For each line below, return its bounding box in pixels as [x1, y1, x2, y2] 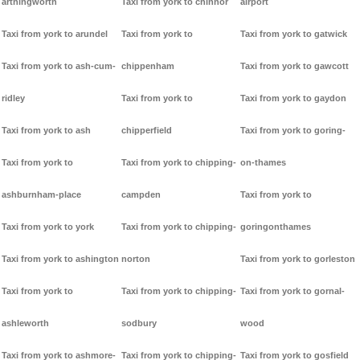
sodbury [121, 318, 157, 329]
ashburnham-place [2, 190, 81, 200]
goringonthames [240, 222, 312, 232]
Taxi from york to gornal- [240, 286, 346, 297]
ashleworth [2, 318, 49, 329]
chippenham [121, 61, 174, 72]
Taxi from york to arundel [2, 29, 108, 39]
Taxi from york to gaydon [240, 93, 347, 104]
